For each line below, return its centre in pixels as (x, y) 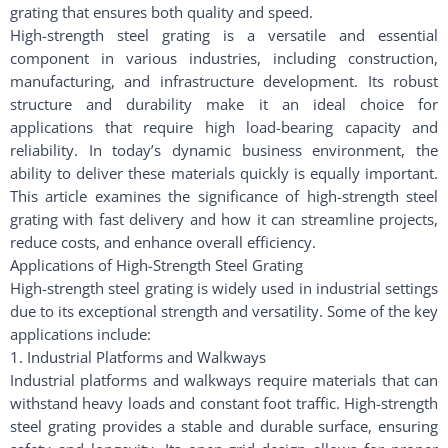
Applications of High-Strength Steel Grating (156, 265)
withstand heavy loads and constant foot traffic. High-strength (224, 403)
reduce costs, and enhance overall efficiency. (163, 242)
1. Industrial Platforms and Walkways (138, 357)
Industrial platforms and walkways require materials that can (224, 380)
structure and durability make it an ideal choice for (224, 104)
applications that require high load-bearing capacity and (224, 127)
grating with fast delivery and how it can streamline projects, (224, 219)
